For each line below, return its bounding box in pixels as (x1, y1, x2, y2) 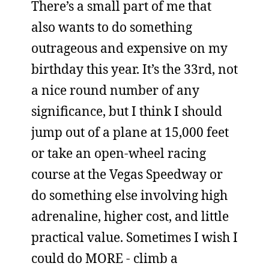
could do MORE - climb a (31, 250, 178, 267)
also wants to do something (31, 19, 192, 35)
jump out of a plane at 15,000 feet (31, 124, 229, 141)
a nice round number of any (31, 82, 199, 98)
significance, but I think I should (31, 103, 222, 119)
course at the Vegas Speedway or (31, 166, 223, 183)
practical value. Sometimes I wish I (31, 229, 238, 246)
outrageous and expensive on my (31, 40, 228, 56)
